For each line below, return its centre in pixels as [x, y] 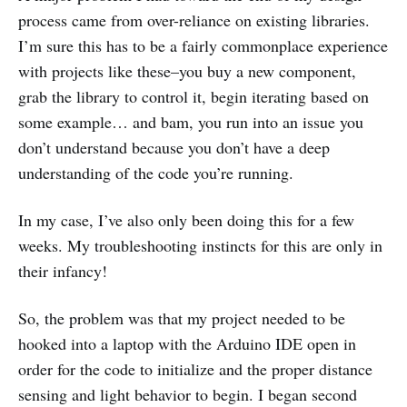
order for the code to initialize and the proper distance [195, 369]
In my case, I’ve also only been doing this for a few [186, 220]
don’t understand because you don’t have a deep [174, 148]
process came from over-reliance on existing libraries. [194, 20]
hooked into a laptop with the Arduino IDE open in [187, 344]
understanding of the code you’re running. [156, 173]
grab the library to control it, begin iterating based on [194, 97]
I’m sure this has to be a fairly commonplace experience [203, 46]
